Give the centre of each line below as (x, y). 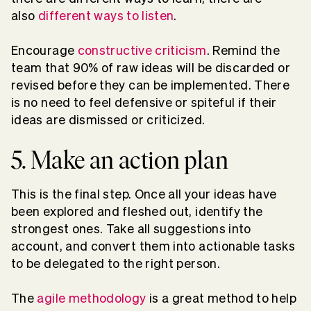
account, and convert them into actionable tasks (153, 246)
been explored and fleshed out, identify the (137, 211)
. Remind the (243, 50)
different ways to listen (106, 15)
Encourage (43, 50)
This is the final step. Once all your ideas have (144, 194)
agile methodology (92, 298)
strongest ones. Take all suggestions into (131, 228)
